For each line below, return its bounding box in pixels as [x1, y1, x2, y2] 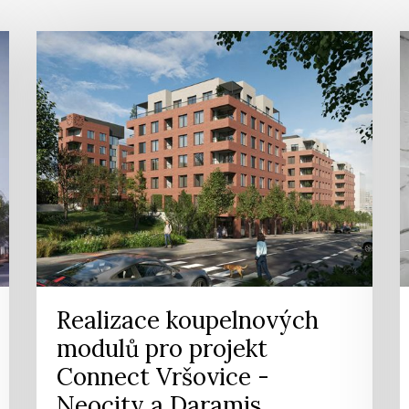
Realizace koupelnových [57, 305, 319, 335]
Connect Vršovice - [57, 362, 269, 392]
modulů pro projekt [57, 333, 267, 363]
